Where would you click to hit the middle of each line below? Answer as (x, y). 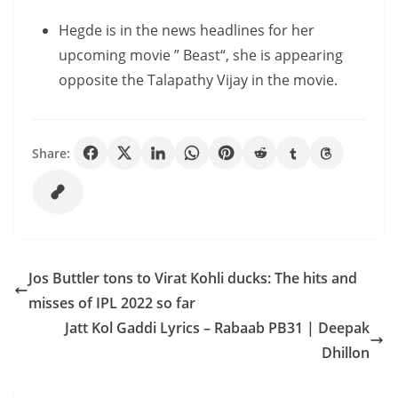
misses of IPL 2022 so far (112, 303)
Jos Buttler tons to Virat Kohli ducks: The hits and (193, 278)
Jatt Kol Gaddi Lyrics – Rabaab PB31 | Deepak (217, 328)
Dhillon (346, 353)
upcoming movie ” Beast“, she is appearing (201, 55)
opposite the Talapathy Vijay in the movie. (198, 80)
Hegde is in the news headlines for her (187, 30)
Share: (51, 153)
